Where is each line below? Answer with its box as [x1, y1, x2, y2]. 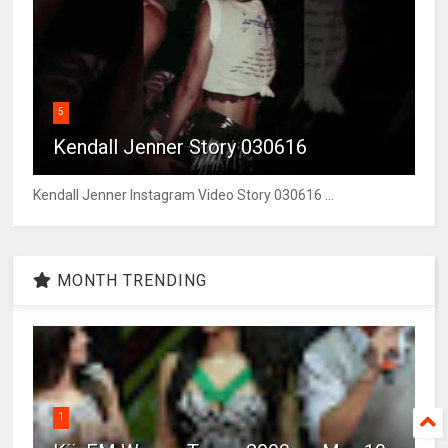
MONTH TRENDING [52, 271, 208, 291]
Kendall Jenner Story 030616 [53, 135, 308, 160]
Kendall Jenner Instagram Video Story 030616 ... [33, 187, 335, 204]
